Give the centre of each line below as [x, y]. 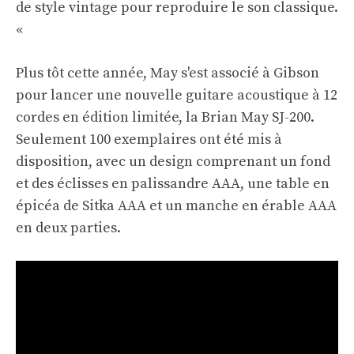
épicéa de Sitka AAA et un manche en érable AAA [176, 206]
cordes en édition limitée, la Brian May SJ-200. [165, 118]
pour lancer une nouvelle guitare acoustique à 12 [177, 96]
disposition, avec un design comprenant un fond [173, 162]
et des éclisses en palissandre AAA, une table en [173, 184]
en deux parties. [68, 228]
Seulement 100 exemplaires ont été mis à [149, 140]
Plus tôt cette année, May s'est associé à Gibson [168, 73]
